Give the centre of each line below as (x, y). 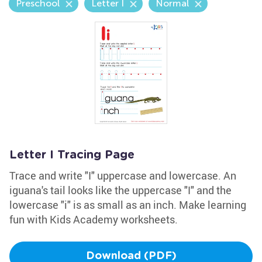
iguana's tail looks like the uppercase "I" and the (120, 190)
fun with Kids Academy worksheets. (94, 219)
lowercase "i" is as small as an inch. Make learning (128, 205)
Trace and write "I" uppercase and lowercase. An (123, 175)
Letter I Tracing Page (72, 155)
